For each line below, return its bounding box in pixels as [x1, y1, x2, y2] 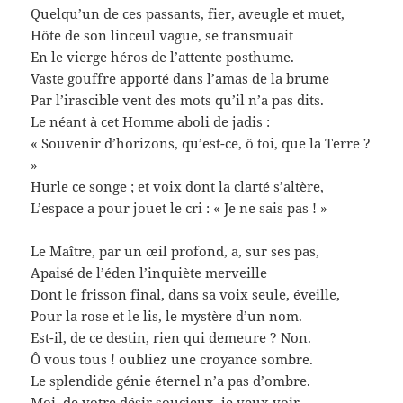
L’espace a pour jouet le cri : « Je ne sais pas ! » [31, 198, 328, 217]
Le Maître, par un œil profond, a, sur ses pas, [31, 241, 320, 260]
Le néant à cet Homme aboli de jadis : [31, 112, 271, 130]
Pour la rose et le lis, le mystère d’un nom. [31, 306, 303, 325]
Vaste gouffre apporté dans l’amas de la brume [31, 68, 330, 87]
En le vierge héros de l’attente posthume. [31, 47, 295, 66]
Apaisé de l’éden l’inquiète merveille [31, 263, 268, 282]
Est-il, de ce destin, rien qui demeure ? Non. [31, 327, 312, 346]
